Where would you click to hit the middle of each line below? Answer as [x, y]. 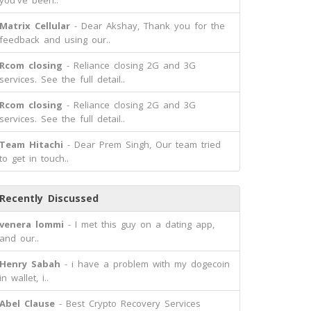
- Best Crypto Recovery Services [128, 303]
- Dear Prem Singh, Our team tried [142, 144]
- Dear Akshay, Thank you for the [148, 26]
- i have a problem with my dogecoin [145, 264]
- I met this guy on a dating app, [139, 224]
